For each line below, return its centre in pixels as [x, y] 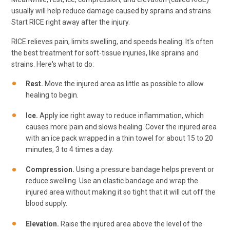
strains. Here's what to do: [53, 64]
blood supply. [46, 204]
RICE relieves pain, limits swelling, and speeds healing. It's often [112, 42]
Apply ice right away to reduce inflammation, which [122, 115]
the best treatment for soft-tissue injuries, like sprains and [105, 53]
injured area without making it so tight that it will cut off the [121, 192]
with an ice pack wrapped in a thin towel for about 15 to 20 [119, 138]
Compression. [51, 170]
